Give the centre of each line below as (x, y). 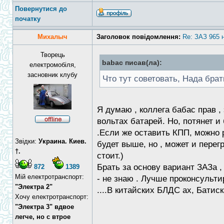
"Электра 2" (34, 187)
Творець (52, 55)
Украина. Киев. (62, 141)
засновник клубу (52, 75)
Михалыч (52, 37)
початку (28, 19)
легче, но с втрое (43, 217)
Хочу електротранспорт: (52, 197)
